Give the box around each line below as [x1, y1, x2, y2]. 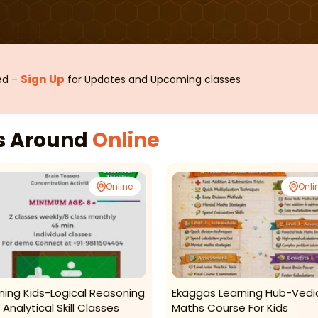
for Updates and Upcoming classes [65, 72, 241, 87]
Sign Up [21, 72, 65, 87]
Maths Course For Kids [171, 300, 288, 316]
